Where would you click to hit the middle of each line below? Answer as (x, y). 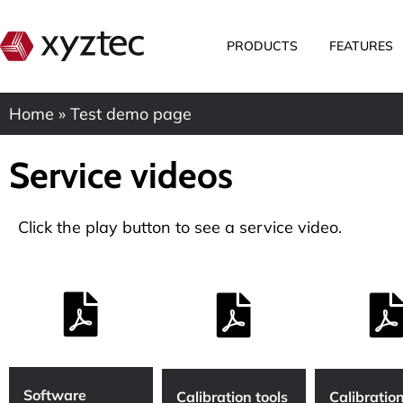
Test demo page (131, 113)
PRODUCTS (263, 46)
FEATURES (362, 46)
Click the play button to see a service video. (180, 227)
